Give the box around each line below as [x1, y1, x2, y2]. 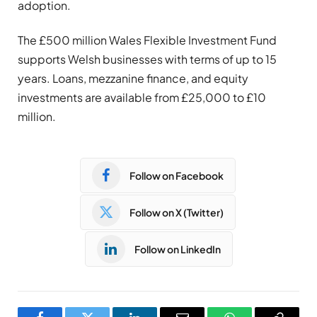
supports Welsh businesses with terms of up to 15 [18, 52, 277, 67]
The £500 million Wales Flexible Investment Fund [18, 33, 277, 48]
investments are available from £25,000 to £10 [18, 90, 266, 105]
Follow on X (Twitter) [129, 205, 224, 219]
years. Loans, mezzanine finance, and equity [18, 71, 248, 86]
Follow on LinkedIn [134, 242, 221, 255]
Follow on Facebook [129, 168, 224, 182]
